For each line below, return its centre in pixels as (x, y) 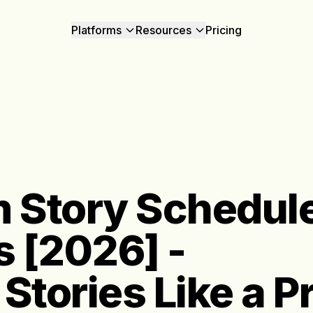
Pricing (224, 30)
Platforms (96, 30)
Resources (163, 30)
